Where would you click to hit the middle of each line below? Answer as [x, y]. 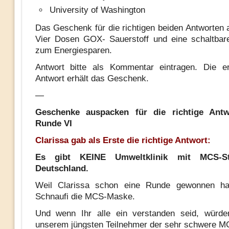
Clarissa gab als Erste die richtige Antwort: [123, 140]
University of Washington [97, 10]
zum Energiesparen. [73, 50]
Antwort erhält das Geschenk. [92, 78]
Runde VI [53, 123]
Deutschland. [62, 168]
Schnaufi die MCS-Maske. [85, 197]
